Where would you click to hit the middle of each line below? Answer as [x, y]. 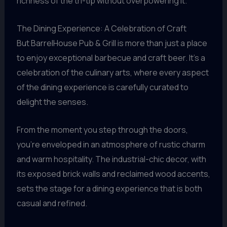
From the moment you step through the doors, [102, 129]
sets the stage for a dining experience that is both [109, 188]
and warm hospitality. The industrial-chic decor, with [111, 159]
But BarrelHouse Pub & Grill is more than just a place [112, 43]
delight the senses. [52, 102]
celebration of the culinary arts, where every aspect [112, 73]
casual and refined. [52, 203]
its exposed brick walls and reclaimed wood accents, [113, 174]
